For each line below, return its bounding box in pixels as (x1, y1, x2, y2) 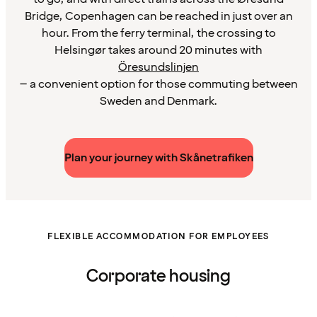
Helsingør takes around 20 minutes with (54, 42, 263, 59)
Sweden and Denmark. (100, 93, 217, 110)
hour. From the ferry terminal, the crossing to (41, 25, 276, 42)
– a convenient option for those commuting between (19, 76, 298, 93)
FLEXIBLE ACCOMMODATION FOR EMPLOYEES (47, 231, 270, 243)
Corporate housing (86, 265, 231, 289)
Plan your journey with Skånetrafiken (64, 150, 253, 166)
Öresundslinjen (118, 59, 199, 76)
